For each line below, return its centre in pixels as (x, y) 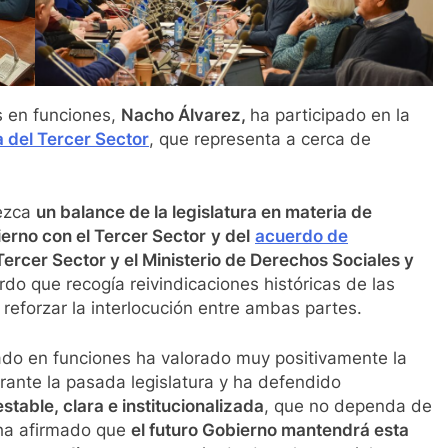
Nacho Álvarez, (185, 114)
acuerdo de (301, 236)
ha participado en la (330, 114)
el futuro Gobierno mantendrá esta (270, 429)
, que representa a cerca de (260, 138)
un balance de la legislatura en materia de (204, 212)
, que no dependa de (348, 405)
